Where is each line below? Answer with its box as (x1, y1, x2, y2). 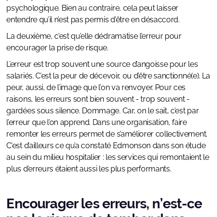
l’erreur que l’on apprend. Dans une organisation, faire (6, 118, 187, 127)
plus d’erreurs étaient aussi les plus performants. (6, 164, 171, 174)
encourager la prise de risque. (6, 43, 108, 53)
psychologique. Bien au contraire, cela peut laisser (6, 3, 179, 13)
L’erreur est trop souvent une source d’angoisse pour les (6, 60, 198, 69)
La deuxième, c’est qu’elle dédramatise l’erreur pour (6, 31, 182, 41)
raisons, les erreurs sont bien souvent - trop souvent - (6, 94, 190, 104)
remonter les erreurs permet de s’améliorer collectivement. (6, 129, 207, 139)
